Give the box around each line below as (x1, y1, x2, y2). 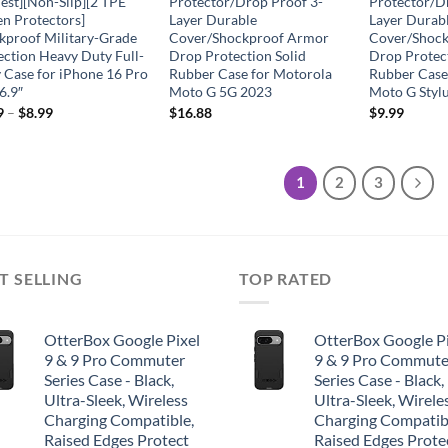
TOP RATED (239, 268, 333, 288)
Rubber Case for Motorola (168, 64, 332, 82)
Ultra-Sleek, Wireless (44, 390, 188, 410)
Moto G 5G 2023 (168, 82, 272, 100)
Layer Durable (168, 10, 257, 28)
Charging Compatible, (44, 410, 194, 430)
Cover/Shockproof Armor (168, 28, 329, 46)
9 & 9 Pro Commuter (44, 350, 185, 370)
